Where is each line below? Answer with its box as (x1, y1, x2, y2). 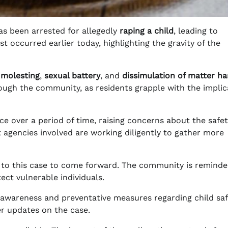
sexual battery (44, 71, 100, 81)
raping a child (120, 26, 174, 36)
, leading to (174, 26, 218, 36)
